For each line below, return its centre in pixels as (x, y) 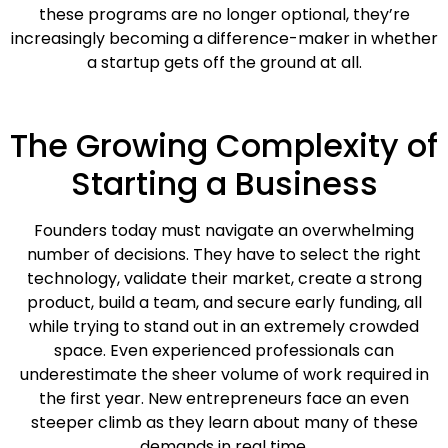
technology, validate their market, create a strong (224, 279)
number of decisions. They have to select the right (224, 255)
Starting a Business (224, 184)
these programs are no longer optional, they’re (224, 14)
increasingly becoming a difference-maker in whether (224, 38)
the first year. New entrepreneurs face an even (224, 399)
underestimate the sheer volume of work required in (224, 375)
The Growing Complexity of (224, 146)
